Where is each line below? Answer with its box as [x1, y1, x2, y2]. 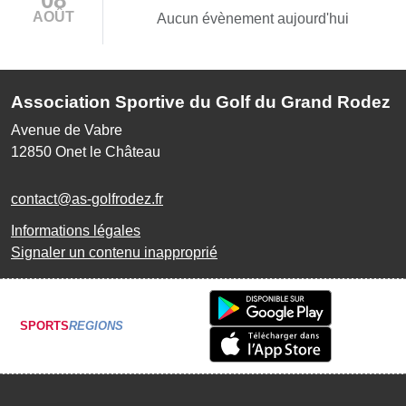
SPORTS [20, 319, 69, 333]
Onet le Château [55, 143, 160, 159]
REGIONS [69, 319, 123, 333]
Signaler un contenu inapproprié [11, 244, 217, 260]
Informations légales [11, 222, 140, 238]
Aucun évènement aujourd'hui [157, 10, 349, 26]
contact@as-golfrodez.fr [11, 190, 163, 207]
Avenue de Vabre [11, 121, 122, 138]
